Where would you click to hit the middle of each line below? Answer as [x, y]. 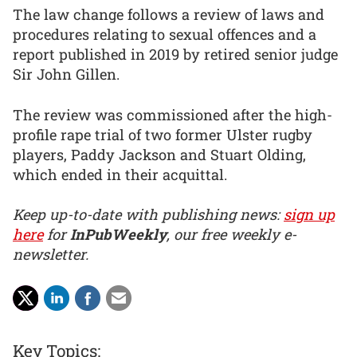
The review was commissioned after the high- [173, 114]
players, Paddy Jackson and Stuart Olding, [159, 154]
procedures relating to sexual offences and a [165, 35]
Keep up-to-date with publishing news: [148, 215]
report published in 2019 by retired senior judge [175, 55]
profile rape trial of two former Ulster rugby [163, 134]
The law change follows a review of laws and [169, 15]
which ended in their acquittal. [120, 174]
